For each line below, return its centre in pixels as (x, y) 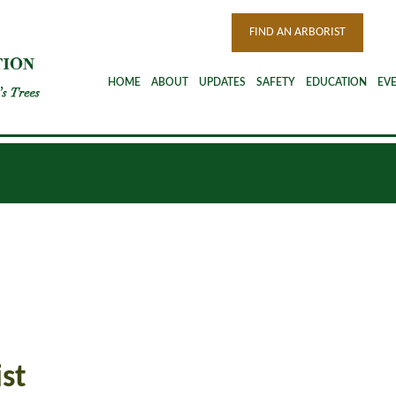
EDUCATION (336, 82)
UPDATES (222, 82)
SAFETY (276, 82)
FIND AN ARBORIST (297, 32)
